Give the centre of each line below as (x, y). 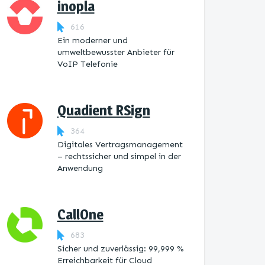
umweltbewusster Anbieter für (116, 52)
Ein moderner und (92, 41)
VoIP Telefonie (87, 64)
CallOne (80, 214)
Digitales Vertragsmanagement (120, 145)
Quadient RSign (104, 110)
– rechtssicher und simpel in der (119, 156)
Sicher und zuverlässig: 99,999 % (120, 249)
